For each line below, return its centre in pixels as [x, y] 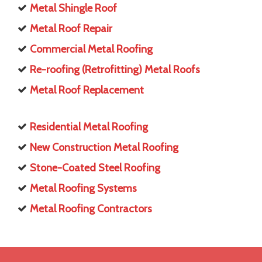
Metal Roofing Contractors [91, 209]
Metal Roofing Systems [83, 189]
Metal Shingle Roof [73, 8]
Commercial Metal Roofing [91, 49]
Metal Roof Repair [71, 29]
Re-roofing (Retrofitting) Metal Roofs [115, 70]
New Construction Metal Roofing [104, 148]
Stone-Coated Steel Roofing [95, 168]
